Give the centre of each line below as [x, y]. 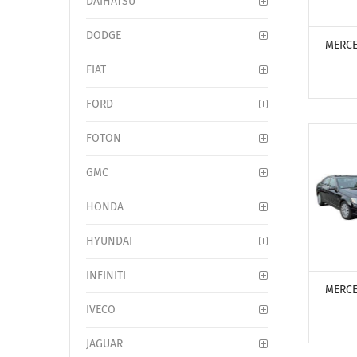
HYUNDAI [109, 241]
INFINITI [106, 275]
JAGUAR [104, 344]
